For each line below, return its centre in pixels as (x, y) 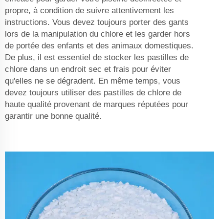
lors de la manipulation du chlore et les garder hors (98, 34)
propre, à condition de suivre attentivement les (89, 11)
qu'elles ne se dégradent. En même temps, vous (93, 81)
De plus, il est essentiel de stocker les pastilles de (97, 58)
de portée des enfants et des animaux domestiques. (99, 46)
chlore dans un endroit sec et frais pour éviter (88, 69)
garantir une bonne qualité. (53, 116)
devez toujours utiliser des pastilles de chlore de (93, 93)
